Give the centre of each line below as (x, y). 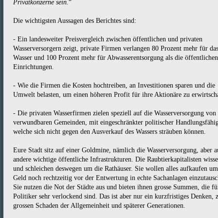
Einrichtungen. (34, 67)
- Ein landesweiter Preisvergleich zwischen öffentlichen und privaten (108, 39)
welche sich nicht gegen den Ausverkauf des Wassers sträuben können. (109, 132)
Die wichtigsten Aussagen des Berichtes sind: (75, 21)
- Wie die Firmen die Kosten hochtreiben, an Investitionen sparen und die (114, 85)
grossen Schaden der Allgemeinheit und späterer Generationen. (99, 206)
